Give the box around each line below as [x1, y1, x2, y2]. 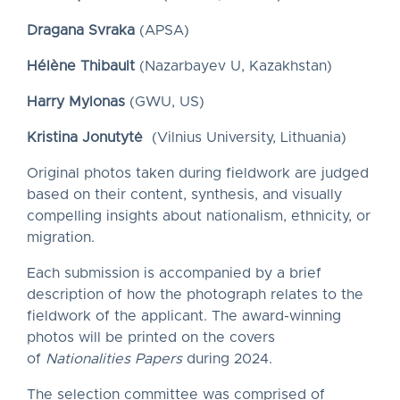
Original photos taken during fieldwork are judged [27, 166, 369, 180]
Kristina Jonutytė [27, 130, 147, 145]
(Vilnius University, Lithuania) [147, 130, 351, 145]
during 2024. [182, 352, 272, 366]
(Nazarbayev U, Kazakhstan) [135, 59, 332, 73]
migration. [27, 230, 95, 245]
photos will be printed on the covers [27, 330, 275, 345]
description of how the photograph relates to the [27, 287, 363, 302]
